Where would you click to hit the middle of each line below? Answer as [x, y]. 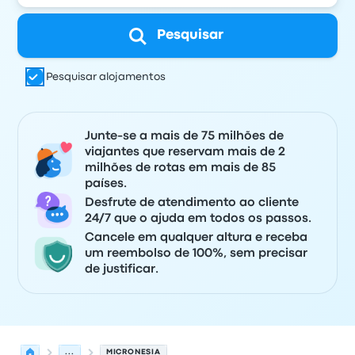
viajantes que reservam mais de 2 [185, 152]
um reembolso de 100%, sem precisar [197, 254]
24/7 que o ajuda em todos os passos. [198, 219]
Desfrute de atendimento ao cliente [192, 203]
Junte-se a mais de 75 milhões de [185, 136]
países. [106, 184]
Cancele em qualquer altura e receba [197, 238]
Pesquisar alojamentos [106, 77]
